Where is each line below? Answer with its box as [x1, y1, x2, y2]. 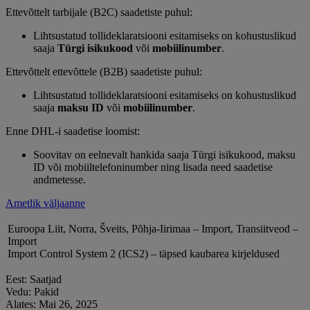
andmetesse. [33, 174, 86, 186]
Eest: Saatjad [6, 273, 62, 286]
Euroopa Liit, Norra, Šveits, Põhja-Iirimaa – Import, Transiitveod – [8, 223, 298, 235]
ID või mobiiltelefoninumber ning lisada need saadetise [33, 161, 273, 174]
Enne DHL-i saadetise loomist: [6, 125, 140, 138]
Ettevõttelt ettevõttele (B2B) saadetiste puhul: [6, 66, 202, 78]
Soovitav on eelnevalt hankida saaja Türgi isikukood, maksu [33, 149, 295, 161]
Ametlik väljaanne [6, 197, 85, 210]
